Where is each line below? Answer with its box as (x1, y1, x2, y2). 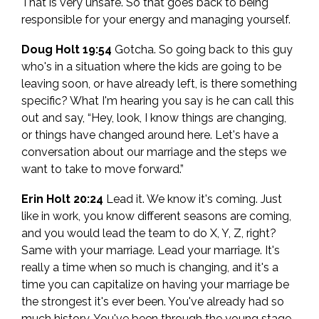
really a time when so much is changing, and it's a (21, 261, 278, 275)
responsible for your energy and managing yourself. (21, 13, 291, 27)
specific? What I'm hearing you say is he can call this (21, 94, 294, 108)
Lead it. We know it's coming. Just (103, 192, 282, 206)
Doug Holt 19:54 (21, 43, 112, 57)
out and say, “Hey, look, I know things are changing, (21, 111, 286, 125)
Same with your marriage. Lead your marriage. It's (21, 244, 280, 258)
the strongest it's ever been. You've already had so (21, 295, 284, 309)
